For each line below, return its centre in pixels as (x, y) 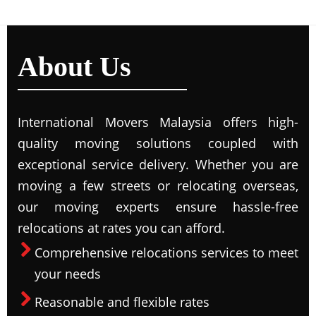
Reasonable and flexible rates (122, 302)
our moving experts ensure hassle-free (158, 207)
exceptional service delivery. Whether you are (158, 164)
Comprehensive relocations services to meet (166, 253)
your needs (68, 274)
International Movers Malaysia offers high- (158, 122)
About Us (74, 67)
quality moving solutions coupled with (158, 143)
